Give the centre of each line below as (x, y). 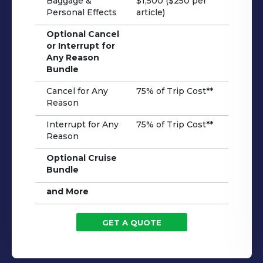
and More (67, 191)
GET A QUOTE (132, 222)
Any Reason (73, 57)
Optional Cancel (82, 34)
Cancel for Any (77, 91)
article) (151, 12)
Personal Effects (81, 12)
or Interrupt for (80, 45)
